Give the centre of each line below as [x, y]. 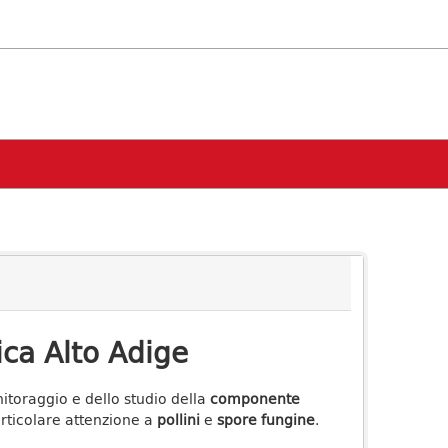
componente [254, 398]
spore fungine [265, 419]
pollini [178, 419]
